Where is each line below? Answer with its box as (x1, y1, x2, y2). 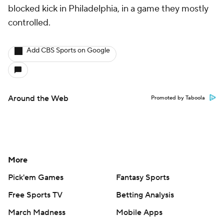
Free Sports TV (8, 190, 62, 200)
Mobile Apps (116, 207, 162, 217)
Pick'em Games (8, 172, 63, 182)
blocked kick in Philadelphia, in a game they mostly (8, 3, 208, 14)
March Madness (8, 207, 65, 217)
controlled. (8, 17, 50, 28)
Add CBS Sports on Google (26, 46, 110, 55)
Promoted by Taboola (151, 94, 205, 101)
